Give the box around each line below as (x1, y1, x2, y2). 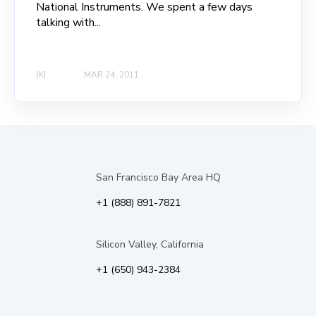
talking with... (36, 15, 101, 31)
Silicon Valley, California (95, 237, 204, 251)
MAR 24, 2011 (84, 68, 139, 80)
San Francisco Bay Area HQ (95, 170, 221, 184)
